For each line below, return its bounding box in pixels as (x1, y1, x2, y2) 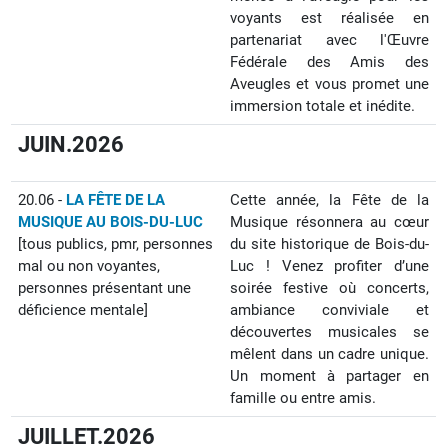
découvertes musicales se (230, 323, 429, 341)
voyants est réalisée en (230, 9, 429, 27)
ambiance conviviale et (230, 301, 429, 319)
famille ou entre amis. (230, 389, 377, 407)
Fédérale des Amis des (230, 53, 429, 71)
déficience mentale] (18, 301, 149, 319)
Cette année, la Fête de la (230, 191, 429, 209)
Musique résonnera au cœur (230, 213, 429, 231)
